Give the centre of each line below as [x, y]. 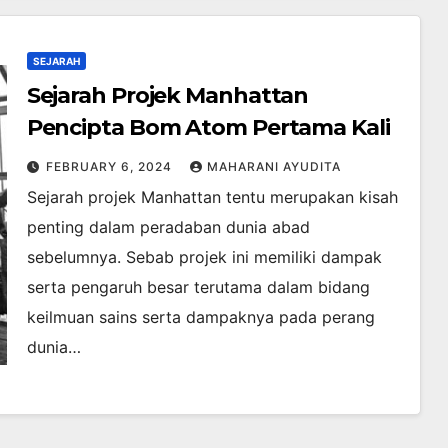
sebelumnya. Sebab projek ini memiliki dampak [204, 257]
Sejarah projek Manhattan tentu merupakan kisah [212, 197]
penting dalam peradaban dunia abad [168, 227]
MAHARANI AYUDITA [273, 167]
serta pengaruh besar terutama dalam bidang [198, 287]
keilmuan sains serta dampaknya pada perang [200, 317]
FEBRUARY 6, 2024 [110, 167]
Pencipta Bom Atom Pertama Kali [208, 128]
